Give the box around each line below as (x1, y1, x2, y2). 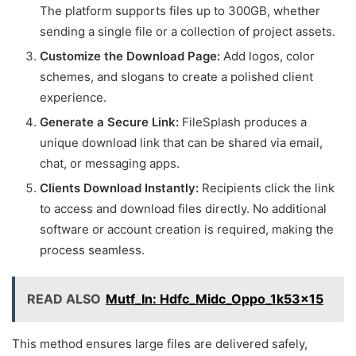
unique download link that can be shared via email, (40, 135, 323, 151)
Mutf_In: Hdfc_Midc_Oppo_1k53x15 (106, 291, 323, 308)
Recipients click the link (199, 180, 335, 196)
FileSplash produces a (179, 114, 307, 130)
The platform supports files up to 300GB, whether (40, 3, 320, 19)
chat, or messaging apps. (40, 156, 180, 172)
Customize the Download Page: (40, 48, 220, 64)
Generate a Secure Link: (40, 114, 179, 130)
